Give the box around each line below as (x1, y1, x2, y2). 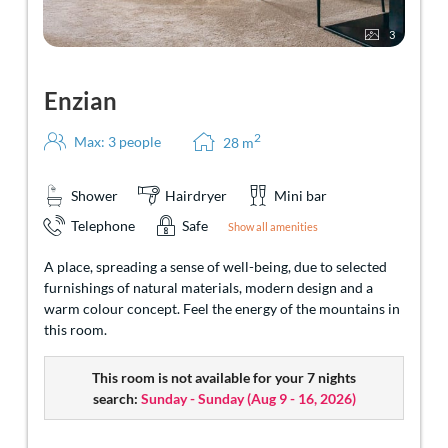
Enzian (44, 86, 117, 116)
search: (92, 389, 138, 407)
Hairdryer (165, 186, 227, 204)
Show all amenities (228, 219, 318, 233)
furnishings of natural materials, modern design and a (44, 278, 373, 296)
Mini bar (274, 186, 327, 204)
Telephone (71, 216, 135, 234)
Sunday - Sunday (140, 389, 244, 407)
